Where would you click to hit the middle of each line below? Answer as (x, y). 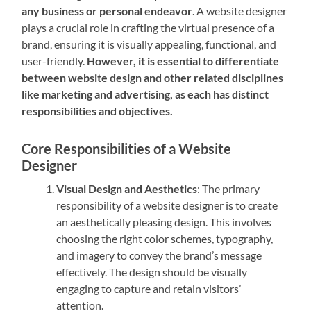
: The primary (229, 189)
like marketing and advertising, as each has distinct (145, 94)
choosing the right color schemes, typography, (165, 239)
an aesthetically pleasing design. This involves (164, 222)
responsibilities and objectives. (98, 111)
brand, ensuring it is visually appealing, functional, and (149, 44)
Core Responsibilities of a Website (127, 149)
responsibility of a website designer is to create (167, 205)
